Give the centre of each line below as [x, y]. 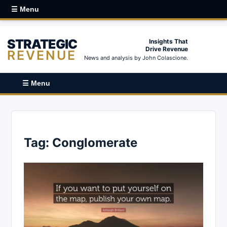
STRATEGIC [42, 44]
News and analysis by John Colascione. [136, 58]
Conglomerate [95, 142]
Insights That [168, 41]
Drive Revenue [167, 49]
